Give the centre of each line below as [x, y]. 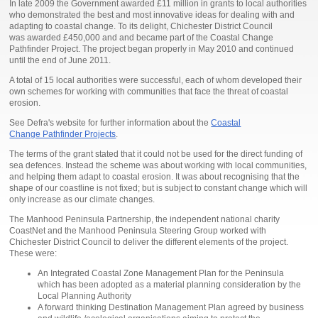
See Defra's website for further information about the [110, 123]
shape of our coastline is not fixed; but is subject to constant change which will [159, 188]
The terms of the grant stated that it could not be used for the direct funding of [156, 154]
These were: [33, 254]
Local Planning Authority [85, 296]
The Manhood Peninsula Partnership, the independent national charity [145, 220]
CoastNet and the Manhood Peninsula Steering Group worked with [138, 231]
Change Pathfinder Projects [63, 135]
